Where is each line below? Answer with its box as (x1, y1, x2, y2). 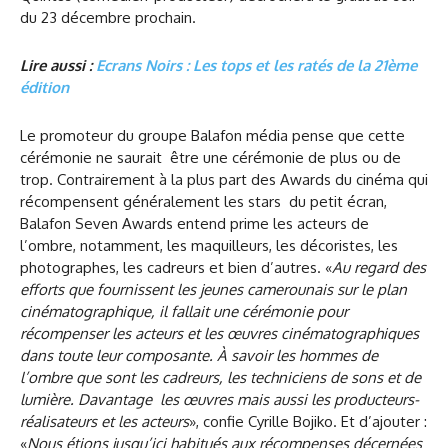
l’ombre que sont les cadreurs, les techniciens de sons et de (20, 368, 421, 388)
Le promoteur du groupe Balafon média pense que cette (20, 126, 405, 146)
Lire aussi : (20, 56, 96, 76)
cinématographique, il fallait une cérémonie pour (20, 302, 348, 322)
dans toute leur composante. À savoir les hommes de (20, 346, 378, 366)
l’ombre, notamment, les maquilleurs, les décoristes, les (20, 236, 398, 256)
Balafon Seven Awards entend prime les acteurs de (20, 214, 369, 234)
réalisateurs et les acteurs (20, 412, 189, 432)
